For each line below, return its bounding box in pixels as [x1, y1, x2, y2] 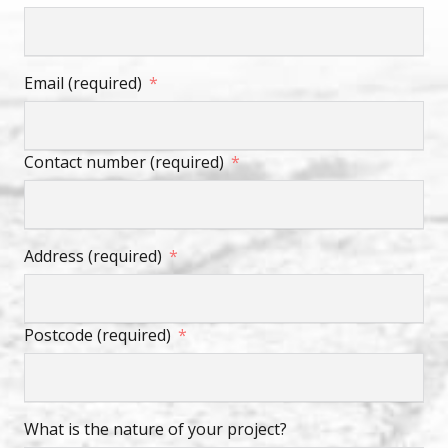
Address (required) [24, 245, 162, 268]
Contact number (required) [24, 151, 224, 174]
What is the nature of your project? [24, 418, 287, 441]
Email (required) [24, 72, 142, 95]
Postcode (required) [24, 324, 171, 347]
